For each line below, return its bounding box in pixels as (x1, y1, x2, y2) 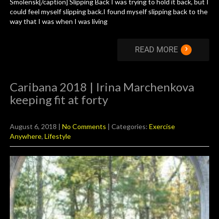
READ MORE (135, 45, 178, 55)
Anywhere (10, 132, 42, 141)
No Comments (62, 122, 106, 131)
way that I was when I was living (10, 17, 108, 26)
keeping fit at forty (10, 92, 108, 107)
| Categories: (108, 122, 149, 131)
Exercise (149, 122, 175, 131)
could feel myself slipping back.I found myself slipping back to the (10, 7, 208, 16)
